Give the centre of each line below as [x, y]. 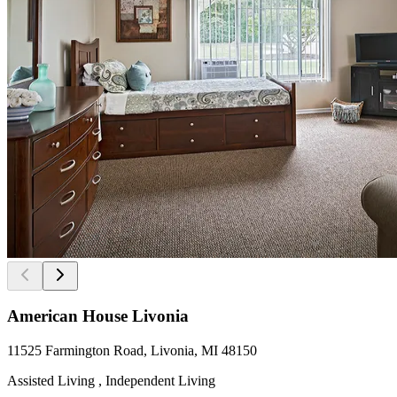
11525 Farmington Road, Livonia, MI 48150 [132, 351]
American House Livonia [98, 316]
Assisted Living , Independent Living [111, 381]
